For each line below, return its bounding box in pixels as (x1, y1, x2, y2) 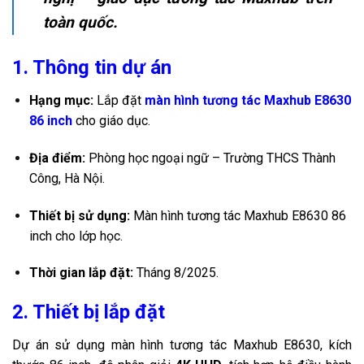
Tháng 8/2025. (132, 265, 219, 281)
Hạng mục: (28, 92, 93, 108)
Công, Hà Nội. (28, 170, 105, 186)
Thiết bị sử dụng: (28, 207, 130, 223)
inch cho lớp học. (28, 227, 123, 244)
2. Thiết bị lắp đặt (12, 301, 165, 324)
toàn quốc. (43, 12, 118, 32)
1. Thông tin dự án (12, 55, 171, 79)
